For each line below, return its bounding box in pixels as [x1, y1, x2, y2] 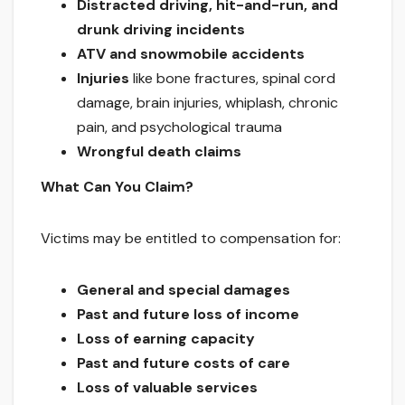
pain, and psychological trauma [77, 117, 282, 137]
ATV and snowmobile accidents [77, 43, 305, 63]
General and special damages [77, 280, 290, 300]
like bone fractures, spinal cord [129, 68, 335, 88]
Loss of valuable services [77, 378, 258, 398]
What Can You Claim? [41, 177, 193, 197]
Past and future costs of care [77, 353, 290, 373]
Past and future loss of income [77, 305, 299, 325]
